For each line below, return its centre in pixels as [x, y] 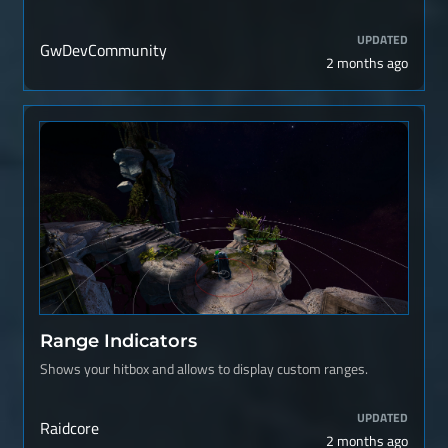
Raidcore [69, 428]
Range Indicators [118, 340]
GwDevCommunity [103, 50]
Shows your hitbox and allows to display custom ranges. [204, 369]
